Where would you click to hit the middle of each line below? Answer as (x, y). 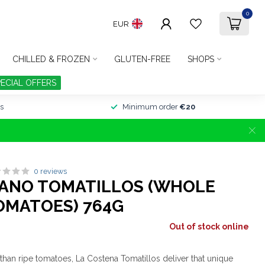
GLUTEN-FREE (142, 59)
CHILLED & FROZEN (51, 59)
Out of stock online (209, 227)
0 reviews (51, 171)
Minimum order (151, 107)
